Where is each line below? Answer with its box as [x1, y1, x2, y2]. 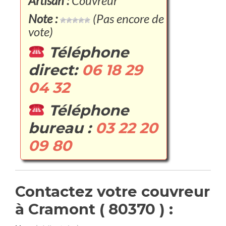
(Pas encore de [90, 11, 164, 26]
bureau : [28, 119, 95, 137]
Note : [28, 11, 58, 26]
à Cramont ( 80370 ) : [15, 200, 173, 218]
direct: [28, 61, 82, 79]
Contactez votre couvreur [15, 183, 210, 200]
